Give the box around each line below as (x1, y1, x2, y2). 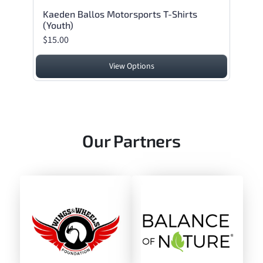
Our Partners (82, 130, 181, 151)
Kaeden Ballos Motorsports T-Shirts (42, 8, 197, 19)
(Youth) (42, 19, 73, 31)
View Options (109, 60, 154, 72)
